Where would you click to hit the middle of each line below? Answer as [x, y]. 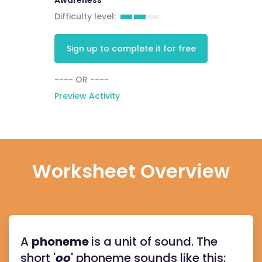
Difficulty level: [85, 16]
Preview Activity [87, 96]
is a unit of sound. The [154, 242]
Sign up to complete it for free [131, 48]
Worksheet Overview [131, 171]
